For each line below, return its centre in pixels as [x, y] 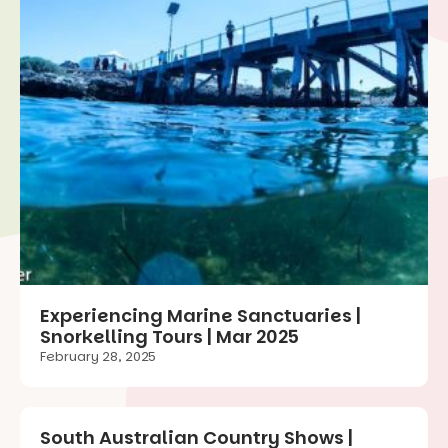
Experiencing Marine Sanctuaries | [200, 315]
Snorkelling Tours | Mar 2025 [169, 336]
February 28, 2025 [98, 356]
